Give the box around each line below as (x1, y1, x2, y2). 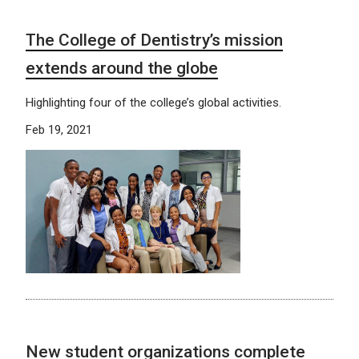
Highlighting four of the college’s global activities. (26, 95, 281, 110)
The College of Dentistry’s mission (26, 30, 283, 50)
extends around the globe (26, 58, 218, 78)
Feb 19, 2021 (26, 122, 92, 137)
